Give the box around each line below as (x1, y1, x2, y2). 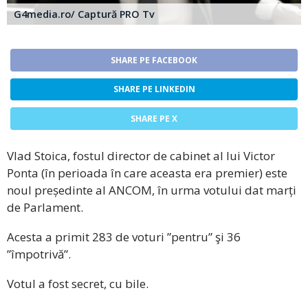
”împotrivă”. (7, 246, 71, 263)
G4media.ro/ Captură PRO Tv (14, 7, 155, 21)
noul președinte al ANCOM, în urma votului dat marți (7, 182, 296, 199)
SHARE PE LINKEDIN (113, 83, 195, 96)
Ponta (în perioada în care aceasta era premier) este (7, 165, 287, 181)
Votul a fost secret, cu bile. (7, 276, 148, 292)
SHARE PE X (131, 113, 177, 125)
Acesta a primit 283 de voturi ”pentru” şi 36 (7, 229, 241, 245)
